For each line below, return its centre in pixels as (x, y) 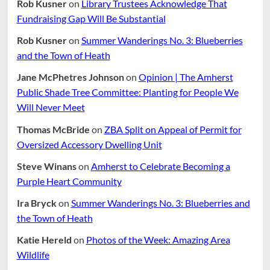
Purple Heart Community (69, 181)
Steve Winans (46, 166)
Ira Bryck (36, 202)
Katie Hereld (44, 240)
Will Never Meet (51, 107)
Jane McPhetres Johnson (70, 77)
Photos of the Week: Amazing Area (158, 240)
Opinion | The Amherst (186, 77)
